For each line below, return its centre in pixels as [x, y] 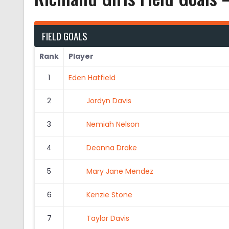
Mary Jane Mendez [120, 171]
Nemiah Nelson [113, 124]
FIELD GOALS [65, 36]
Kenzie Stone [109, 194]
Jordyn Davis [109, 100]
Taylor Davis [108, 218]
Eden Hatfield [92, 77]
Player [81, 56]
